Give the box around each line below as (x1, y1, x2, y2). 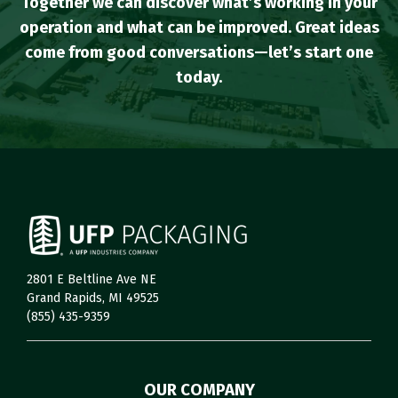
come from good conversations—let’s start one (25, 42, 373, 62)
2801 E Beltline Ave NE (27, 271, 156, 287)
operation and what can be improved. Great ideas (19, 17, 379, 37)
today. (176, 67, 222, 87)
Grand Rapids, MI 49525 (27, 290, 159, 306)
